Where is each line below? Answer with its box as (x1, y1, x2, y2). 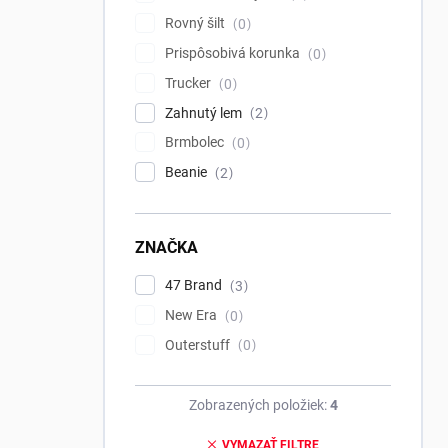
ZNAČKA (135, 237, 198, 257)
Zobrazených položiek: (188, 397, 330, 414)
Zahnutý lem (165, 104, 245, 121)
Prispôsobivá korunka (165, 44, 303, 61)
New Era (165, 306, 220, 323)
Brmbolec (165, 134, 227, 151)
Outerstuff (165, 336, 233, 353)
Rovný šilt (165, 15, 228, 32)
